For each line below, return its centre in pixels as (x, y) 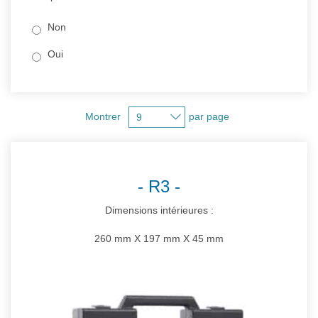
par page (210, 116)
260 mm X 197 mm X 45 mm (159, 238)
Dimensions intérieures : (159, 210)
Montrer (104, 116)
